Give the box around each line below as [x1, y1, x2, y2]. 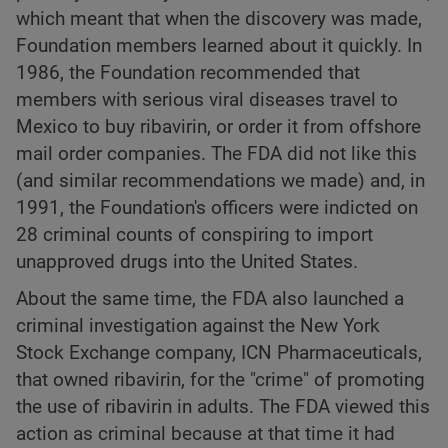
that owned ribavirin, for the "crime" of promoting [16, 368, 425, 391]
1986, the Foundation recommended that [16, 62, 360, 85]
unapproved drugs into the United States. [16, 251, 358, 274]
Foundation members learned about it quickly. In [16, 35, 422, 58]
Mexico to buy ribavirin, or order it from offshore [16, 116, 421, 139]
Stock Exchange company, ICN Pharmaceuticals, [16, 341, 422, 364]
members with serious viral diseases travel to [16, 89, 398, 112]
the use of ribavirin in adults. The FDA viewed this [16, 395, 430, 418]
